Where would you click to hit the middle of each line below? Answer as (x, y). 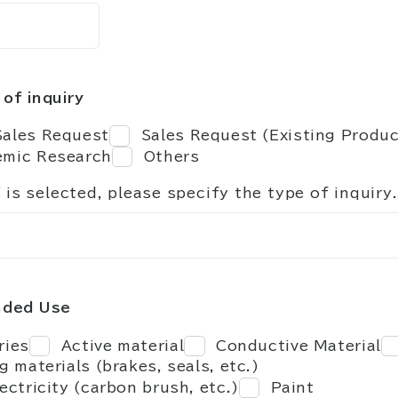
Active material (123, 346)
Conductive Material (298, 346)
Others (171, 156)
